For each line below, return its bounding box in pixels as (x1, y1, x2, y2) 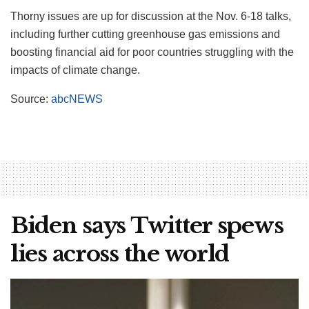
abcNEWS (51, 92, 103, 105)
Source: (10, 92, 51, 105)
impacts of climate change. (10, 63, 140, 76)
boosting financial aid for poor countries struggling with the (10, 46, 294, 58)
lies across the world (10, 239, 230, 268)
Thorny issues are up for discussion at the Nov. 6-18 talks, (10, 10, 291, 22)
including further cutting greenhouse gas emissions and (10, 28, 280, 40)
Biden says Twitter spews (10, 211, 283, 239)
